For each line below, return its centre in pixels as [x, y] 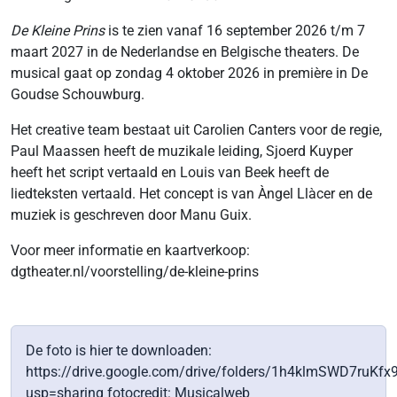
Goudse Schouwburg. [78, 94]
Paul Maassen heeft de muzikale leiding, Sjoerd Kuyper [182, 151]
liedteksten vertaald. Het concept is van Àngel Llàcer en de [191, 194]
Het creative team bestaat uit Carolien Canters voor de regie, [196, 130]
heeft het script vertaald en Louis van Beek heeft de [170, 172]
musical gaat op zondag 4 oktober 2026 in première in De [189, 73]
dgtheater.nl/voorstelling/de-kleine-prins [135, 272]
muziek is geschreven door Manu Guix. [131, 215]
